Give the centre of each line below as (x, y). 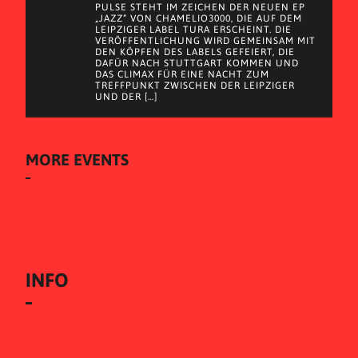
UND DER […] (126, 97)
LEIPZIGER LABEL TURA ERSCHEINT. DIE (193, 30)
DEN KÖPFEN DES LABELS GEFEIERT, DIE (195, 52)
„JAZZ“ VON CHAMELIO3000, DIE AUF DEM (199, 18)
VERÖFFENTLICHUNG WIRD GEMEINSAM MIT (205, 41)
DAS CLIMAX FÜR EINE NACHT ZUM (182, 74)
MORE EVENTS (77, 159)
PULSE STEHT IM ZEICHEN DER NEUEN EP (200, 7)
